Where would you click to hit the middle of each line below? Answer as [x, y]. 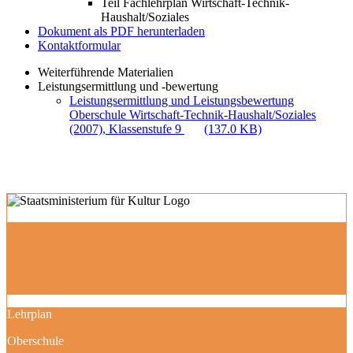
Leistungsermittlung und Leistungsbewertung [182, 100]
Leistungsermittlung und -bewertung [128, 86]
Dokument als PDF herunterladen [121, 31]
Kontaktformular [79, 45]
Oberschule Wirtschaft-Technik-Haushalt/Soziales [193, 115]
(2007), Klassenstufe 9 [127, 129]
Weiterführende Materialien [106, 72]
